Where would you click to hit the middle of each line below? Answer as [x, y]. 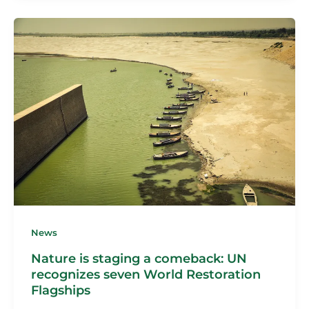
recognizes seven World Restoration [146, 274]
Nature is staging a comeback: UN [139, 258]
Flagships [60, 290]
